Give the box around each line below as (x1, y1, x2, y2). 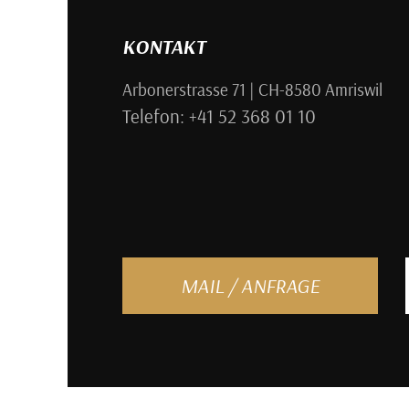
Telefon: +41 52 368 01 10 (121, 103, 316, 128)
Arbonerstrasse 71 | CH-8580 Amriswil (121, 78, 383, 100)
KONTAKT (121, 33, 205, 59)
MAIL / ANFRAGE (180, 272, 320, 299)
